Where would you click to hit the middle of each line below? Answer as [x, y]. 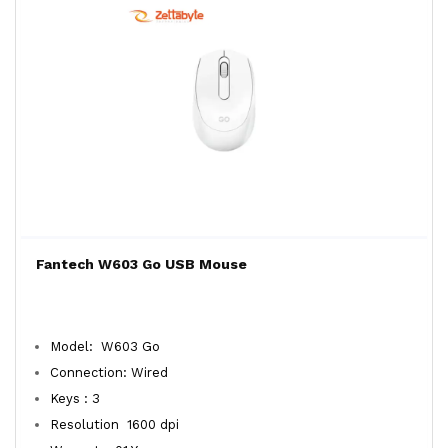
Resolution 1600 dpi [114, 424]
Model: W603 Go [105, 346]
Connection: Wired [115, 372]
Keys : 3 [75, 398]
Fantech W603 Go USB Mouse [141, 264]
